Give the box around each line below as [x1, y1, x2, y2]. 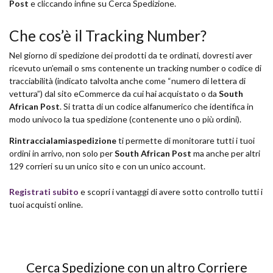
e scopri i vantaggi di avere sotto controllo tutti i [79, 186, 263, 197]
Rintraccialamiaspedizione [9, 135, 116, 146]
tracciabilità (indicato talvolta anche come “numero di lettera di [9, 76, 246, 87]
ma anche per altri [191, 148, 260, 159]
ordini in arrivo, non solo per [9, 148, 115, 159]
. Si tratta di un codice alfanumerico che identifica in [60, 101, 253, 112]
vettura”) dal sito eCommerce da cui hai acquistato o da [9, 88, 219, 99]
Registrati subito [9, 186, 79, 197]
